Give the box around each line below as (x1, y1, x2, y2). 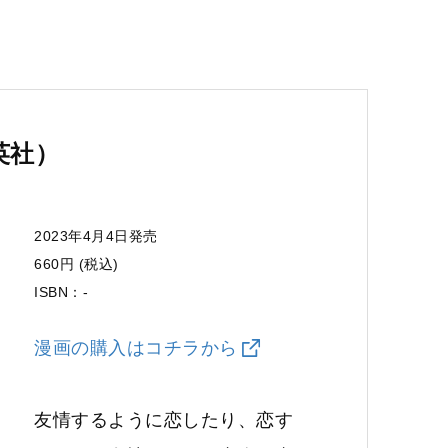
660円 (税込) (34, 255, 119, 272)
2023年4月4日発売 (34, 227, 158, 244)
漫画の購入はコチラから (34, 337, 238, 358)
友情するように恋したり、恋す (34, 409, 293, 430)
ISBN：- (34, 283, 88, 300)
